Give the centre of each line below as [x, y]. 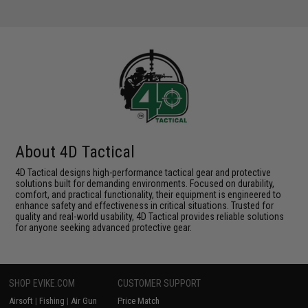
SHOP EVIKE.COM [42, 283]
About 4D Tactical [75, 152]
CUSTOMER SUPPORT [159, 283]
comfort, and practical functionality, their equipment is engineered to [148, 194]
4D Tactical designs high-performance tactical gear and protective [143, 172]
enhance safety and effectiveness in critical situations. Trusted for [145, 205]
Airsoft [21, 300]
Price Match [139, 300]
